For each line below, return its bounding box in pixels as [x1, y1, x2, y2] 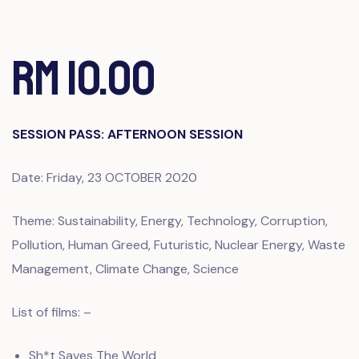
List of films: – [12, 304, 91, 321]
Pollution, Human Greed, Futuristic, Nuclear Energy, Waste [12, 236, 345, 253]
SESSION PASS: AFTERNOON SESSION [12, 126, 243, 143]
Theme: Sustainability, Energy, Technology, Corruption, [12, 212, 328, 229]
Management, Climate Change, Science [12, 260, 239, 277]
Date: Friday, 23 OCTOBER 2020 [12, 169, 197, 186]
